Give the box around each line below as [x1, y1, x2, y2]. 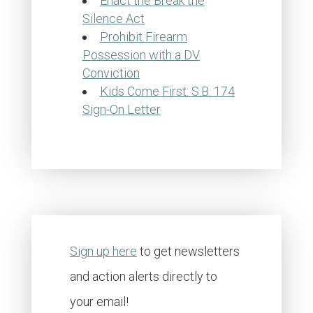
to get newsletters [136, 244, 240, 259]
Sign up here [69, 244, 137, 259]
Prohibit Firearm [99, 29, 187, 44]
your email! [69, 294, 129, 309]
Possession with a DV [82, 48, 200, 62]
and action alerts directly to [69, 269, 217, 284]
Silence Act [82, 11, 145, 26]
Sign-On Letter [82, 102, 161, 117]
